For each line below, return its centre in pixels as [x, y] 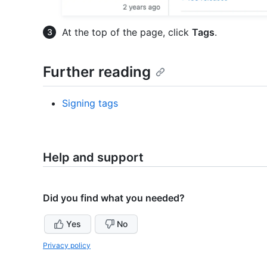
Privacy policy [67, 245]
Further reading [97, 72]
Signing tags [90, 103]
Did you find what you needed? [114, 198]
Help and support [93, 157]
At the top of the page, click [127, 32]
